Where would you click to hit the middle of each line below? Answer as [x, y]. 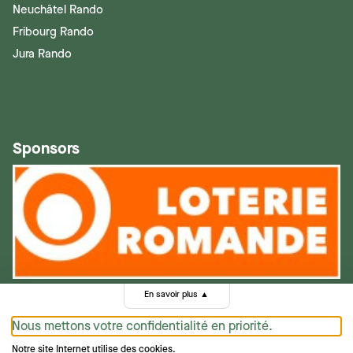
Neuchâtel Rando [58, 10]
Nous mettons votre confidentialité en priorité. [142, 326]
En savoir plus [171, 294]
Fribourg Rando [53, 32]
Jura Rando [42, 54]
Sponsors [46, 149]
